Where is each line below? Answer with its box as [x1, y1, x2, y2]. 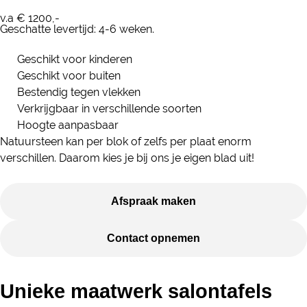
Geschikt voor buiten [17, 69, 121, 82]
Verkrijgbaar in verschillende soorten [17, 102, 201, 115]
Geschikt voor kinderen [17, 53, 132, 66]
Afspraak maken [111, 195, 196, 207]
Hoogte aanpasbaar [17, 119, 119, 132]
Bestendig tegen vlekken [17, 86, 140, 99]
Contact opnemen [107, 232, 200, 244]
